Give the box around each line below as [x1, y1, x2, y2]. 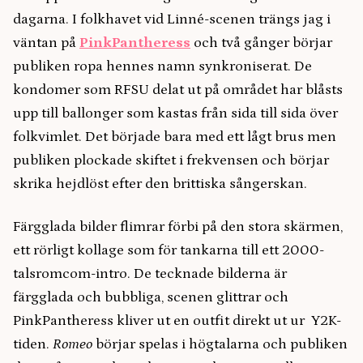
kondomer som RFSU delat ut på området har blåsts [13, 82, 343, 98]
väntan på [13, 35, 79, 51]
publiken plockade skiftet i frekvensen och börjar [13, 152, 329, 169]
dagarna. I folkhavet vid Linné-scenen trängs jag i [13, 11, 331, 28]
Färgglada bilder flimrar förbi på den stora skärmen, [13, 219, 343, 235]
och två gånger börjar [194, 35, 332, 51]
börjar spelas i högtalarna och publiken [96, 336, 348, 352]
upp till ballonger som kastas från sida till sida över [13, 105, 338, 122]
